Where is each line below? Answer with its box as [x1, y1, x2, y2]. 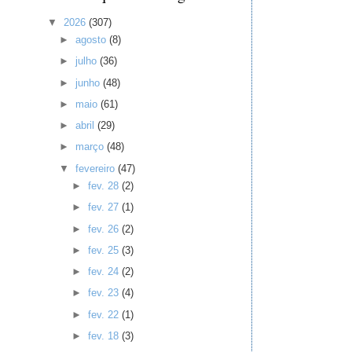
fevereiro [75, 162, 119, 174]
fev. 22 [87, 308, 122, 321]
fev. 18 [87, 329, 122, 342]
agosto [75, 34, 110, 46]
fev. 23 [87, 287, 122, 299]
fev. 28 [87, 180, 122, 192]
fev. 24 [87, 266, 122, 278]
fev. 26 [87, 222, 122, 235]
